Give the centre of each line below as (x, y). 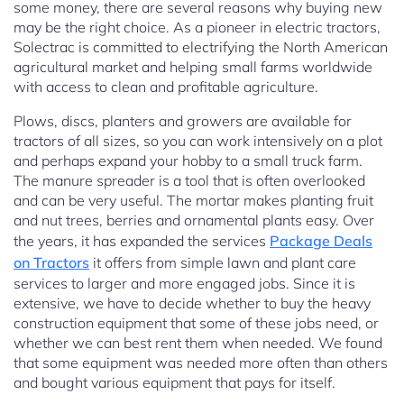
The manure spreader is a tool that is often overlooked (189, 181)
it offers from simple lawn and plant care (223, 263)
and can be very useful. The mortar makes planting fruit (193, 201)
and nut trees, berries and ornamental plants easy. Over (194, 220)
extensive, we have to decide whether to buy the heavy (192, 303)
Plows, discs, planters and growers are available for (183, 121)
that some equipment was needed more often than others (201, 363)
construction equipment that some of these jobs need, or (196, 323)
